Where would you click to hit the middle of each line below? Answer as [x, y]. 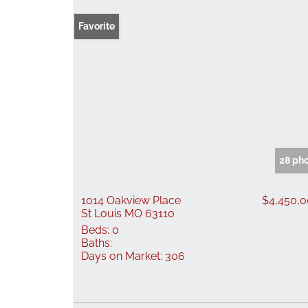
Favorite [97, 26]
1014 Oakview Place [131, 200]
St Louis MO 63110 [128, 213]
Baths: [97, 243]
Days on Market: [122, 256]
